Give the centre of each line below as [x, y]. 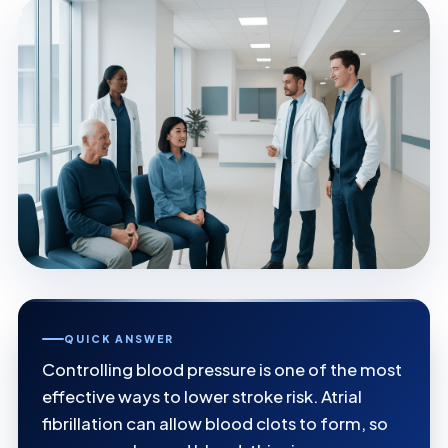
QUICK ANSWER [119, 339]
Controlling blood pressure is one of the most [222, 370]
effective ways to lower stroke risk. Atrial [202, 397]
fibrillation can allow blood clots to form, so [215, 424]
